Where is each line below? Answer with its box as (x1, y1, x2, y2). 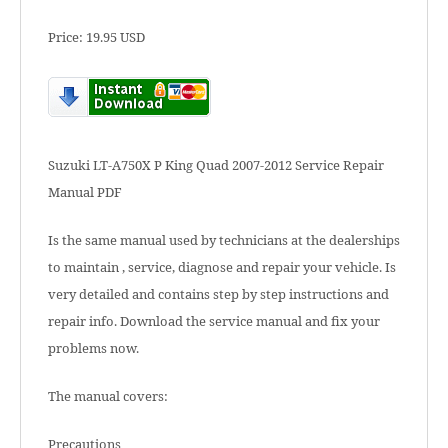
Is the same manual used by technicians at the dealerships (48, 231, 400, 249)
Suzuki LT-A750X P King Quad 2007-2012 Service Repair (48, 156, 384, 174)
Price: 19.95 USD (48, 28, 145, 46)
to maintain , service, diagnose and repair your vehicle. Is (48, 258, 396, 276)
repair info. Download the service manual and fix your (48, 312, 380, 330)
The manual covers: (48, 387, 168, 405)
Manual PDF (48, 183, 122, 201)
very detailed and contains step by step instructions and (48, 285, 389, 303)
